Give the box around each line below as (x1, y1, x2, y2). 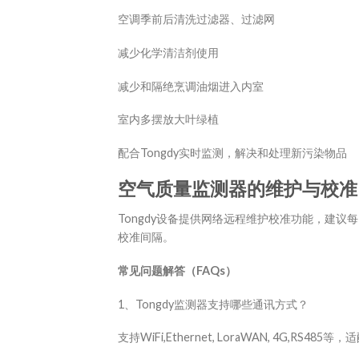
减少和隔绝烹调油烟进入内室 (118, 79, 264, 93)
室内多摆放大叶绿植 (118, 112, 219, 127)
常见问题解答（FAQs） (118, 263, 236, 277)
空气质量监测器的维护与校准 (118, 176, 357, 200)
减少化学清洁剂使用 (118, 45, 219, 59)
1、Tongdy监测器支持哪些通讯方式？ (118, 296, 309, 311)
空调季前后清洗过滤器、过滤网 (118, 12, 275, 26)
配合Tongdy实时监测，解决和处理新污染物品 (118, 145, 347, 159)
